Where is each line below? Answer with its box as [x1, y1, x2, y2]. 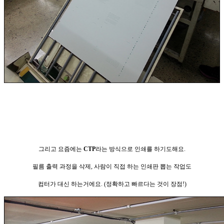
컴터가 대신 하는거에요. [37, 180, 104, 187]
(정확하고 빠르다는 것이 [103, 180, 169, 187]
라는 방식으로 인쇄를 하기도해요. [95, 145, 185, 152]
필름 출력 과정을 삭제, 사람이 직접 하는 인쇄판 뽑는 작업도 [32, 162, 191, 170]
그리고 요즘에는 [38, 145, 83, 152]
